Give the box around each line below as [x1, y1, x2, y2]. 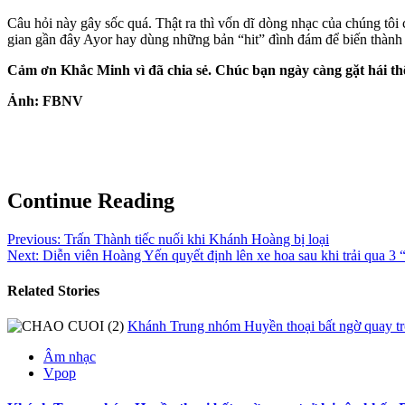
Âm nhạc [43, 349, 96, 365]
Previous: [7, 231, 61, 247]
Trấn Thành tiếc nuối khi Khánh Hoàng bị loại [61, 231, 329, 247]
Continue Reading [7, 188, 174, 212]
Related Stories [7, 282, 99, 298]
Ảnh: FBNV [7, 92, 83, 108]
